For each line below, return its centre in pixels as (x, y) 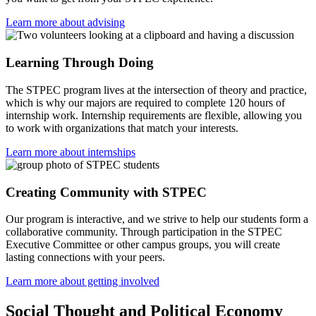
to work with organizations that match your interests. (125, 128)
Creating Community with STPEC (106, 192)
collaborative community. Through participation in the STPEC (144, 232)
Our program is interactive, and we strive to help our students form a (157, 219)
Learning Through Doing (80, 63)
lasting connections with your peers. (88, 257)
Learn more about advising (65, 23)
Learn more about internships (71, 152)
